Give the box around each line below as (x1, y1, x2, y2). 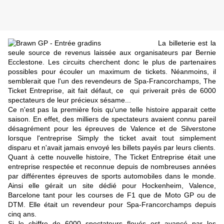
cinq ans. (8, 210, 36, 218)
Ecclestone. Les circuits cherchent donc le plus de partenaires (8, 58, 216, 66)
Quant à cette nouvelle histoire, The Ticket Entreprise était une (8, 153, 216, 161)
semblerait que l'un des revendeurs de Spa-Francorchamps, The (8, 77, 216, 85)
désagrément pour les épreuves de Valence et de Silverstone (8, 124, 216, 133)
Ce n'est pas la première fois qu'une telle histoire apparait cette (8, 105, 216, 114)
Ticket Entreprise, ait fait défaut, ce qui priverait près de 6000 (8, 86, 216, 95)
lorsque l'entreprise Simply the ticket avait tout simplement (8, 134, 216, 142)
